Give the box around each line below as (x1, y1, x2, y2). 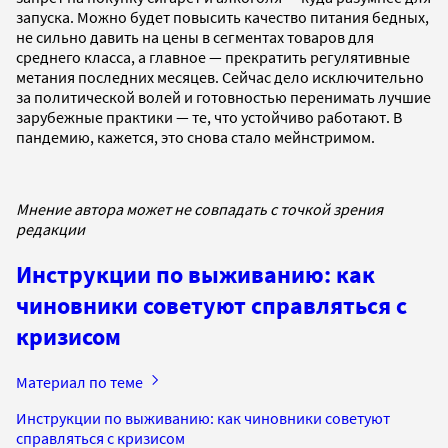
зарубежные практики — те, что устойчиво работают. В (16, 107, 402, 128)
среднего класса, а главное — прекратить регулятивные (16, 47, 410, 68)
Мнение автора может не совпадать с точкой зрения (16, 199, 383, 220)
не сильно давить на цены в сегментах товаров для (16, 27, 374, 48)
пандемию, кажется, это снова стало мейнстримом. (16, 127, 375, 148)
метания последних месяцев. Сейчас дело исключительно (16, 67, 424, 88)
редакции (16, 219, 85, 240)
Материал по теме (16, 372, 146, 393)
